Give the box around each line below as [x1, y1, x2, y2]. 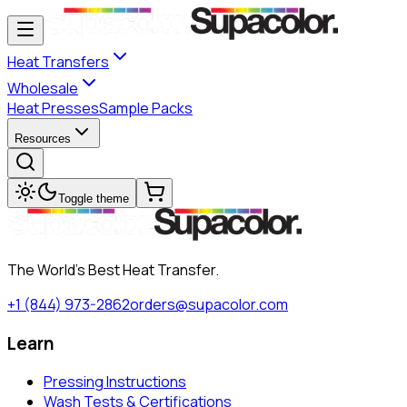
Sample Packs [99, 98, 193, 118]
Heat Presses [7, 98, 99, 118]
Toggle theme [58, 192, 129, 205]
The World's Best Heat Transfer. [7, 260, 219, 280]
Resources [15, 132, 71, 145]
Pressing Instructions [44, 372, 186, 392]
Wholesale [7, 78, 78, 98]
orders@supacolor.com [130, 294, 288, 314]
